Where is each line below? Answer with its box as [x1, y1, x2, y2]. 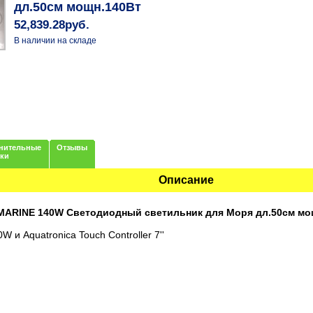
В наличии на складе [14, 36, 97, 46]
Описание [158, 173, 214, 186]
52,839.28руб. [14, 18, 90, 32]
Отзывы [57, 143, 88, 152]
